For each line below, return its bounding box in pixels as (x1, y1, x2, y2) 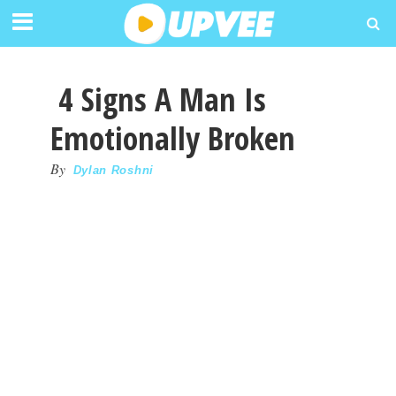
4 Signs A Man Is (49, 78, 266, 121)
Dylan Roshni (72, 164, 154, 177)
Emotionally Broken (49, 117, 295, 160)
